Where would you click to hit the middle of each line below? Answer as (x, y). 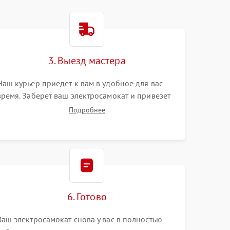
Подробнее (87, 110)
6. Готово (87, 197)
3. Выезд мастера (87, 61)
